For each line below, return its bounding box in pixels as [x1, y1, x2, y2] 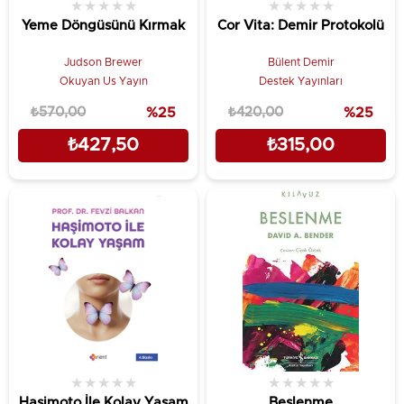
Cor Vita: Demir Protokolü [217, 18, 384, 32]
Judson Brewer [64, 56, 142, 68]
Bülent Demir [267, 56, 335, 68]
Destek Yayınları [259, 75, 343, 87]
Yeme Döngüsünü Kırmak [22, 18, 185, 32]
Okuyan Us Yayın [59, 75, 148, 87]
